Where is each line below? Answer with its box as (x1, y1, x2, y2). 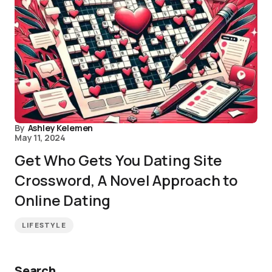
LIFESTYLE (22, 220, 66, 230)
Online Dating (15, 190, 110, 210)
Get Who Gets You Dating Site (15, 150, 222, 170)
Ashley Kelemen (27, 122, 93, 134)
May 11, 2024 (15, 132, 66, 143)
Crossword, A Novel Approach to (15, 170, 238, 190)
